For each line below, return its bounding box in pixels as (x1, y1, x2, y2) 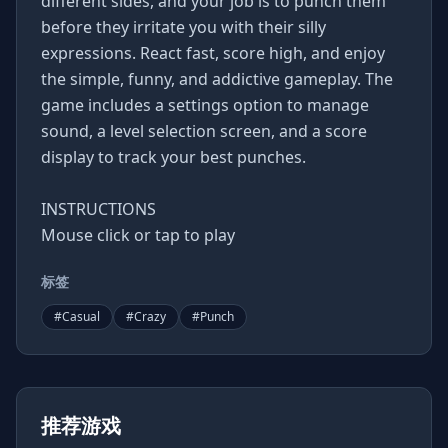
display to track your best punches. (41, 146, 306, 168)
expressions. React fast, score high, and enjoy (41, 42, 385, 64)
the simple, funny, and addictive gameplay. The (41, 68, 393, 90)
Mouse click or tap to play (41, 224, 235, 246)
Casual (62, 308, 100, 325)
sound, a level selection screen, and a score (41, 120, 367, 142)
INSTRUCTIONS (41, 198, 156, 220)
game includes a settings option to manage (41, 94, 369, 116)
